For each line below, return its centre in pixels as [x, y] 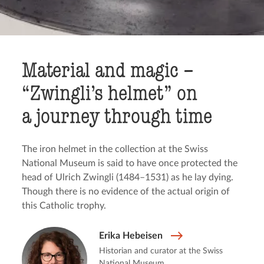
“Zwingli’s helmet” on [110, 93]
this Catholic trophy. [64, 206]
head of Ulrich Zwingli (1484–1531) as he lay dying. [128, 177]
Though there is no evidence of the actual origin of [126, 192]
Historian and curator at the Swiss [161, 251]
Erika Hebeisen [131, 236]
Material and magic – [108, 70]
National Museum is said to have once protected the [130, 163]
